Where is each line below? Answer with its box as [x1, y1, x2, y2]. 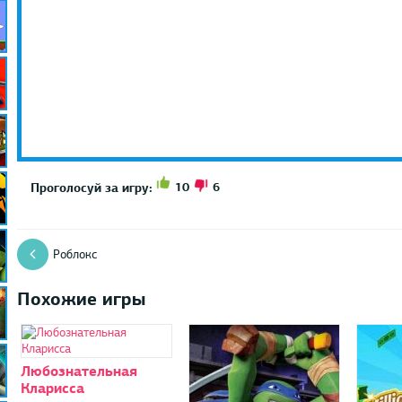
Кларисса [20, 378, 84, 398]
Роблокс [52, 246, 97, 262]
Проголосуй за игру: [30, 179, 153, 196]
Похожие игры [16, 286, 145, 310]
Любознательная [20, 361, 137, 380]
